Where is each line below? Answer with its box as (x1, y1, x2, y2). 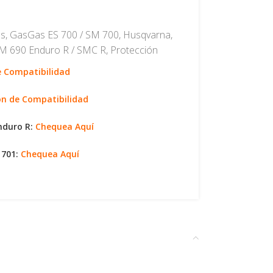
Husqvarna (122, 28, 171, 41)
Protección (110, 43, 158, 57)
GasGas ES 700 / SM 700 (9, 28, 119, 41)
